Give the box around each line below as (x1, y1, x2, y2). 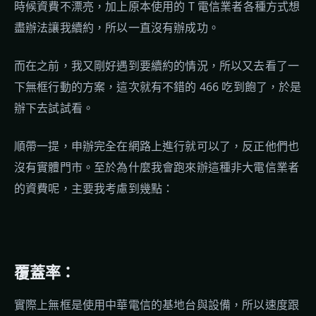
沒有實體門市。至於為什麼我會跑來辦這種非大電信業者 (14, 159, 300, 175)
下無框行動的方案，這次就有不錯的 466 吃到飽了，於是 (14, 79, 302, 95)
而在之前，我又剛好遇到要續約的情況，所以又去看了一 (14, 58, 300, 73)
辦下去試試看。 (14, 100, 95, 116)
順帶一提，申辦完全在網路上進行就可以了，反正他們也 (14, 138, 300, 154)
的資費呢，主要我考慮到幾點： (14, 181, 174, 196)
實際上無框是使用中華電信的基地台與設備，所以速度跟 (14, 297, 300, 312)
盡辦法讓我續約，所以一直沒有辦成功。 (14, 20, 219, 35)
